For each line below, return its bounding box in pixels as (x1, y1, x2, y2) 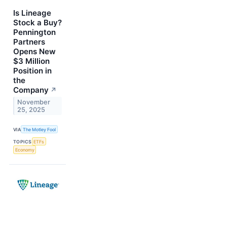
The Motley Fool (23, 126, 56, 132)
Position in (13, 65, 52, 75)
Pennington (13, 27, 56, 37)
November (17, 98, 51, 106)
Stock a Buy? (13, 17, 62, 27)
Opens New (13, 46, 56, 56)
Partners (13, 36, 45, 47)
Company (13, 85, 49, 95)
